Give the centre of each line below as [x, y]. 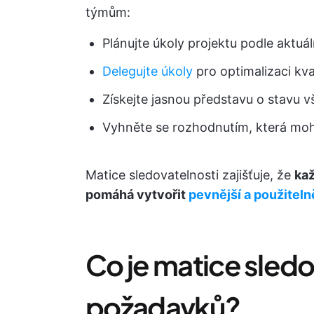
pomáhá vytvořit [137, 194]
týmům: [108, 12]
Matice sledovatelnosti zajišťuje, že [190, 175]
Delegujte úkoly [148, 71]
